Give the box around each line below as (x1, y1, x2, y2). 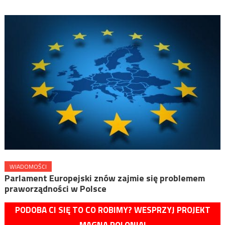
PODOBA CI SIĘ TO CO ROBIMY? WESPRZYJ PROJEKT (15, 203, 210, 217)
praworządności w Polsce (4, 182, 106, 196)
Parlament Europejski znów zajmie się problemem (4, 171, 205, 185)
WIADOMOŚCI (9, 162, 47, 172)
